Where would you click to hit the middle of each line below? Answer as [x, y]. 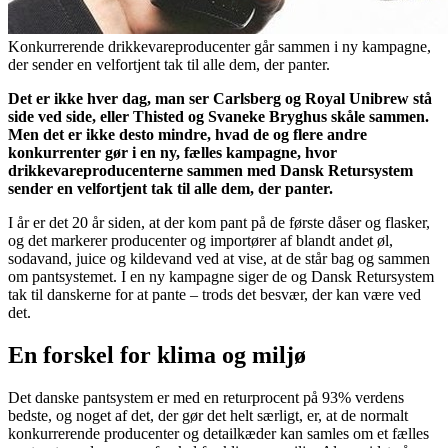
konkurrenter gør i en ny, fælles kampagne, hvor [172, 153]
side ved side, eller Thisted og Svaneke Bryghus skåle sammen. [218, 117]
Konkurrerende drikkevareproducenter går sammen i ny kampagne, [219, 47]
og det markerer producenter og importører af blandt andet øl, [200, 241]
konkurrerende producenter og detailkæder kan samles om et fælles [218, 434]
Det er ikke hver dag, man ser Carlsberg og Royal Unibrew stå [220, 99]
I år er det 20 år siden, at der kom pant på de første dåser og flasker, [219, 223]
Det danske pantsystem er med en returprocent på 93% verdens [206, 398]
